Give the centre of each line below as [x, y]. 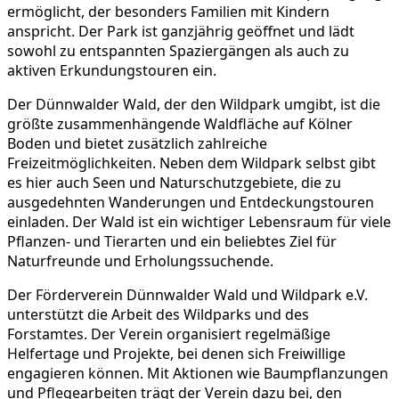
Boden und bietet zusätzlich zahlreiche [137, 144]
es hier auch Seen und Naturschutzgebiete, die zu [174, 183]
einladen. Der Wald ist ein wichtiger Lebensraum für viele [199, 222]
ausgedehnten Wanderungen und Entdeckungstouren [191, 203]
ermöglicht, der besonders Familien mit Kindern [168, 12]
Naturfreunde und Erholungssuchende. [140, 261]
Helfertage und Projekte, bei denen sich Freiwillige [176, 354]
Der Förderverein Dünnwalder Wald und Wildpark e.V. [187, 295]
